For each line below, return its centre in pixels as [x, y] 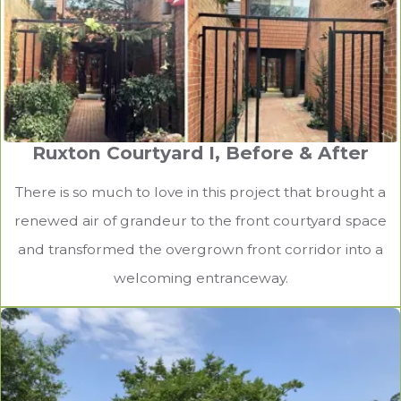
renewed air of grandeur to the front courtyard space [200, 220]
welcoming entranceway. [200, 277]
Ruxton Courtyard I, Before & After [200, 152]
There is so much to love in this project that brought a [200, 192]
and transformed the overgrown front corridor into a [200, 249]
